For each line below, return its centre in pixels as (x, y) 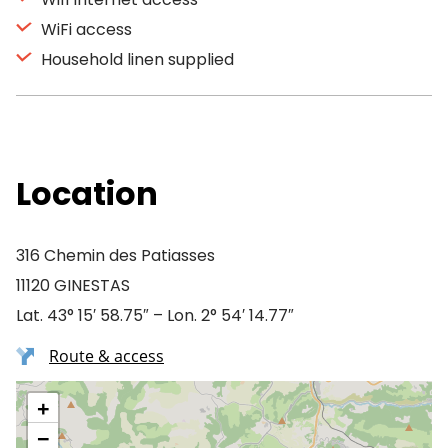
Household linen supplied (135, 59)
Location (87, 193)
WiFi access (84, 29)
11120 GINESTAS (73, 285)
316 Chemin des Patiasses (115, 255)
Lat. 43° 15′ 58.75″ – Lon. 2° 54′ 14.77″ (155, 315)
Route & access (106, 356)
